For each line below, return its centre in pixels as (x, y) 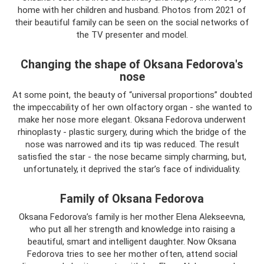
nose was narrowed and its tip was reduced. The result (132, 144)
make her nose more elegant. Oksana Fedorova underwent (132, 119)
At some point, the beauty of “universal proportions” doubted (132, 95)
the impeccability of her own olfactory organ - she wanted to (132, 107)
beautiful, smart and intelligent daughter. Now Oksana (132, 241)
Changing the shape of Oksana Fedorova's (132, 64)
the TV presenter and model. (132, 34)
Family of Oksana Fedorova (132, 199)
